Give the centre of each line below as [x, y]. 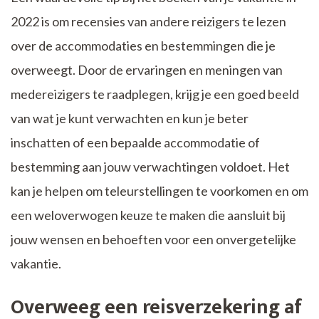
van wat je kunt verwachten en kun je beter [130, 119]
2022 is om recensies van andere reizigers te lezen [148, 22]
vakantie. [36, 264]
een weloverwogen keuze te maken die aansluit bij [148, 215]
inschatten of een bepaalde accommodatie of [135, 143]
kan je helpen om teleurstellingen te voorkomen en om [159, 191]
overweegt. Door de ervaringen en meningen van [147, 70]
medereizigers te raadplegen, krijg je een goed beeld [155, 94]
